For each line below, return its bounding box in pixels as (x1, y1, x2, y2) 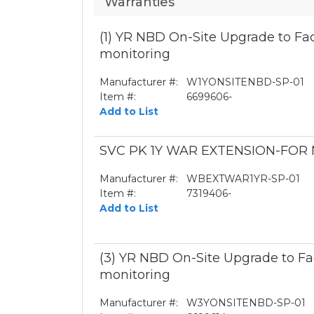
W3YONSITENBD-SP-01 (186, 296, 306, 309)
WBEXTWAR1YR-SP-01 (186, 172, 300, 185)
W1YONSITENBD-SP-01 (186, 76, 304, 88)
